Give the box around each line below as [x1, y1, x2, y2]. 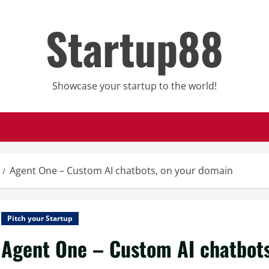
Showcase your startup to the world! [52, 79, 217, 92]
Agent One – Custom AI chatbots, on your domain [10, 164, 233, 177]
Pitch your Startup [7, 213, 73, 223]
